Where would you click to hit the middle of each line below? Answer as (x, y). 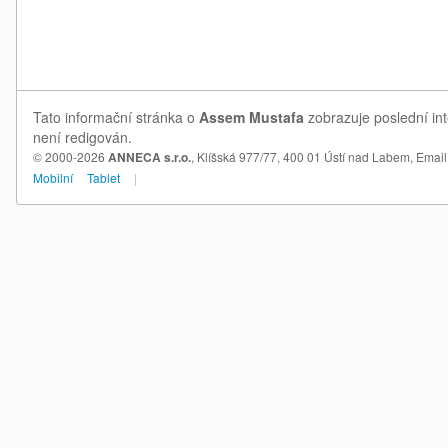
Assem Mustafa (251, 117)
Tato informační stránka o (116, 117)
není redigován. (82, 137)
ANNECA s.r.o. (149, 157)
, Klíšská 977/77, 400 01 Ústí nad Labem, (303, 156)
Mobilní (53, 177)
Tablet (103, 177)
